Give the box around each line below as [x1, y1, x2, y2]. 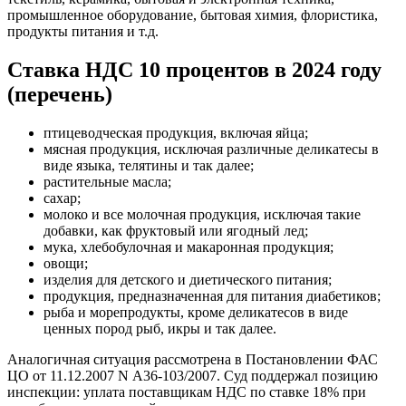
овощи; [43, 255, 88, 271]
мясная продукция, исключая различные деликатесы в [43, 140, 379, 157]
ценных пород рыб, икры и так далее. [43, 320, 276, 336]
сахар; [43, 189, 81, 206]
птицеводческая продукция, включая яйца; [43, 124, 308, 140]
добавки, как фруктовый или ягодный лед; [43, 222, 308, 238]
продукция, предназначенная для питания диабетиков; [43, 287, 381, 304]
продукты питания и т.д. [7, 23, 159, 39]
